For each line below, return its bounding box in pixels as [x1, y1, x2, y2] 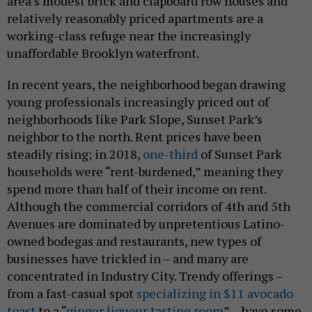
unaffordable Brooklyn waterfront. [7, 44, 199, 61]
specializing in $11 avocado [136, 284, 293, 302]
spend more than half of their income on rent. [7, 180, 266, 197]
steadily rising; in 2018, [7, 145, 143, 162]
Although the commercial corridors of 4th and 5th [7, 197, 290, 214]
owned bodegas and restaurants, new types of [7, 232, 261, 249]
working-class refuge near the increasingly [7, 26, 251, 44]
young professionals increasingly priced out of [7, 93, 269, 110]
